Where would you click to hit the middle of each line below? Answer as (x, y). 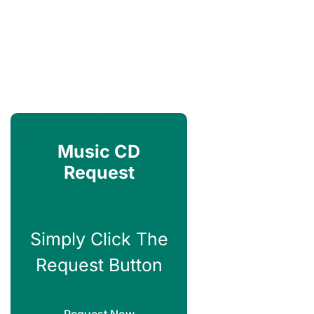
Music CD (99, 151)
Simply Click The (99, 239)
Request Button (99, 265)
